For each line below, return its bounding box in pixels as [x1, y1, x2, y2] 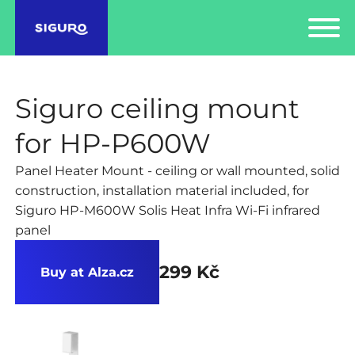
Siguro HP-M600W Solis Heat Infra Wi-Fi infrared [14, 201, 320, 218]
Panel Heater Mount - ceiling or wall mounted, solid [14, 162, 340, 178]
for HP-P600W [14, 126, 211, 160]
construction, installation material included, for [14, 181, 309, 198]
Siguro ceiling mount [14, 91, 300, 125]
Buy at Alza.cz [40, 263, 134, 280]
